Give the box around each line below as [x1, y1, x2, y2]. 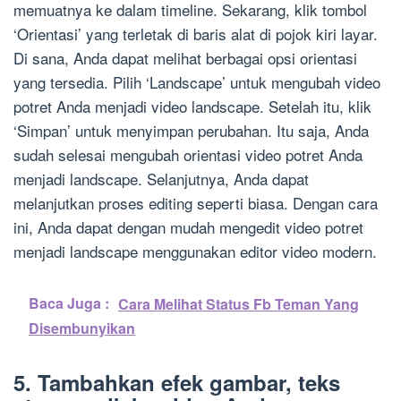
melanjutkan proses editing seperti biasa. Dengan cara [13, 192, 378, 215]
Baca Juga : [29, 293, 109, 314]
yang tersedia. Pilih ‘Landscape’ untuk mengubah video [13, 71, 380, 94]
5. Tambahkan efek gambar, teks [13, 367, 340, 398]
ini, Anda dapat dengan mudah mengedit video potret [13, 216, 363, 239]
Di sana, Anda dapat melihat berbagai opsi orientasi [13, 47, 357, 70]
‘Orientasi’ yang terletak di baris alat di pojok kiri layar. [13, 22, 378, 46]
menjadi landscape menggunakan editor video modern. [13, 240, 377, 263]
